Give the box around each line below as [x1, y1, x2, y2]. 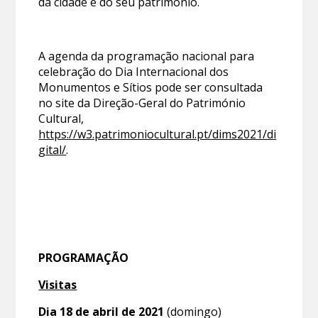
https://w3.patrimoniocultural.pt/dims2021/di [38, 126, 277, 143]
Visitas [38, 277, 77, 293]
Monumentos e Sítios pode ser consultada [38, 79, 263, 96]
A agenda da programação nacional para [38, 48, 255, 65]
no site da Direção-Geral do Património [38, 95, 246, 111]
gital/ [38, 142, 67, 158]
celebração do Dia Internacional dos [38, 64, 229, 80]
